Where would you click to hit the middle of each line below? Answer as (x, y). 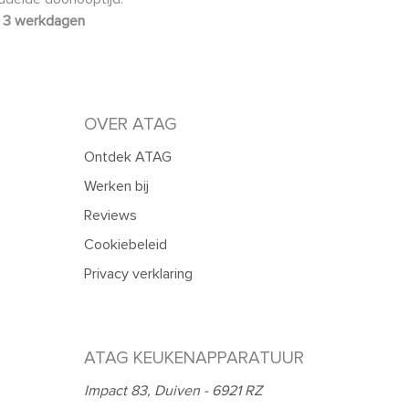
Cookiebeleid (126, 244)
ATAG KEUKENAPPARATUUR (194, 357)
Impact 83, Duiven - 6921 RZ (173, 390)
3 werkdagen (44, 21)
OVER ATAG (131, 124)
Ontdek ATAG (128, 157)
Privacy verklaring (138, 273)
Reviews (110, 215)
